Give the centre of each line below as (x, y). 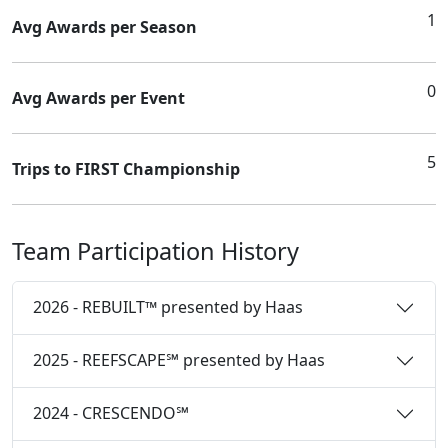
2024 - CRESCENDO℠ (111, 413)
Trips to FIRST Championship (126, 168)
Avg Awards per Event (98, 97)
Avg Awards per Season (104, 26)
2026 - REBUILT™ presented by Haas (168, 307)
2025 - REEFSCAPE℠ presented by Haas (179, 360)
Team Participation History (155, 250)
